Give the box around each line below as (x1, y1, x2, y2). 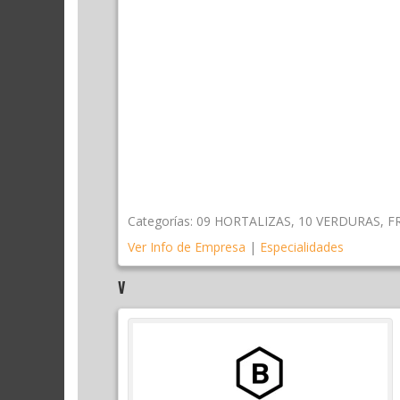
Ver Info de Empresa (128, 238, 246, 256)
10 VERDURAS (298, 212, 380, 230)
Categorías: (128, 212, 193, 230)
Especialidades (260, 238, 344, 256)
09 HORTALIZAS (196, 212, 291, 230)
